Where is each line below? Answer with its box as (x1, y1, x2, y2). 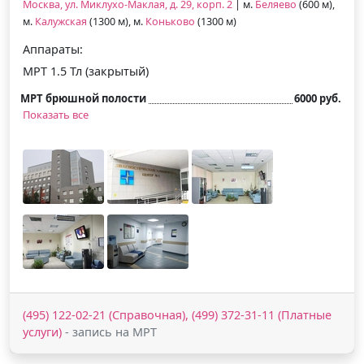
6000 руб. (294, 90, 341, 106)
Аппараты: (23, 41, 83, 57)
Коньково (145, 14, 195, 28)
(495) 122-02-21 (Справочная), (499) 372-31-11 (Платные (23, 306, 331, 323)
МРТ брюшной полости (20, 90, 146, 106)
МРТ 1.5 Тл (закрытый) (23, 63, 149, 79)
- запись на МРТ (62, 323, 157, 340)
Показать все (23, 106, 89, 122)
